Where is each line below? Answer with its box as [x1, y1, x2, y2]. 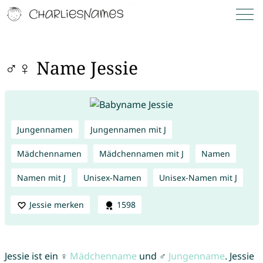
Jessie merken [29, 198, 84, 210]
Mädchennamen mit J [99, 147, 184, 159]
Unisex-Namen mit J [159, 171, 237, 183]
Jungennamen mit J [90, 123, 166, 135]
